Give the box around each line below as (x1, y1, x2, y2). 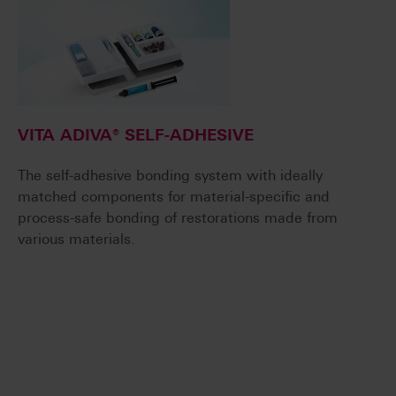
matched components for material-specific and (18, 188, 330, 206)
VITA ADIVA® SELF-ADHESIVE (18, 126, 254, 146)
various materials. (18, 231, 135, 248)
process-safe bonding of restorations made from (18, 209, 338, 227)
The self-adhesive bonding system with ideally (18, 167, 323, 185)
